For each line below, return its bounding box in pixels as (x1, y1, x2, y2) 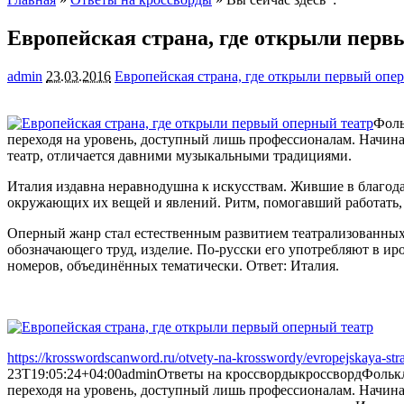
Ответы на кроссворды (157, 365, 298, 381)
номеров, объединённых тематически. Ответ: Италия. (7, 257, 339, 273)
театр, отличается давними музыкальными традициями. (7, 147, 352, 163)
